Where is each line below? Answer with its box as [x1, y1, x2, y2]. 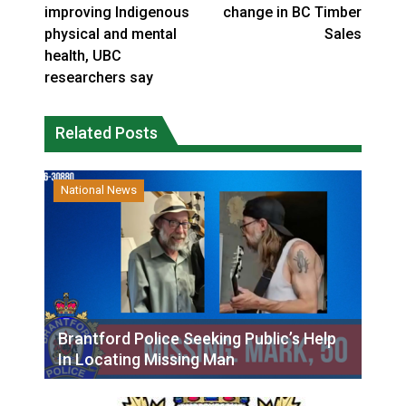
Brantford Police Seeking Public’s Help [58, 329, 336, 348]
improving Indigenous [44, 4, 189, 21]
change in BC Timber [223, 4, 362, 21]
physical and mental [44, 25, 177, 43]
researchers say [44, 69, 153, 86]
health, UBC [44, 47, 121, 64]
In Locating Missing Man [58, 350, 235, 369]
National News [61, 183, 137, 197]
